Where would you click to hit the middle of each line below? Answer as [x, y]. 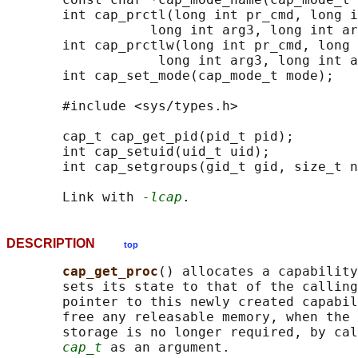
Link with [74, 197]
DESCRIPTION [65, 244]
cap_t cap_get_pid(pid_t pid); [150, 137]
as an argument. [166, 348]
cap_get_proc [110, 272]
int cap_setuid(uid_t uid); [138, 152]
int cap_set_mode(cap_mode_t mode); [170, 76]
